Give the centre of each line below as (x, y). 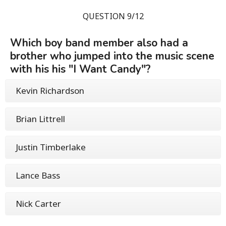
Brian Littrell (40, 119)
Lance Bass (38, 175)
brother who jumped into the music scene (112, 56)
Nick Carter (38, 203)
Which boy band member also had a (99, 43)
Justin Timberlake (51, 147)
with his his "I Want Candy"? (80, 69)
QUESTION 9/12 (113, 16)
